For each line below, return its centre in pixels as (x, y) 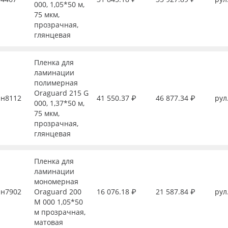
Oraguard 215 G (61, 93)
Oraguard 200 (58, 192)
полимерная (56, 83)
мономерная (56, 181)
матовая (48, 222)
